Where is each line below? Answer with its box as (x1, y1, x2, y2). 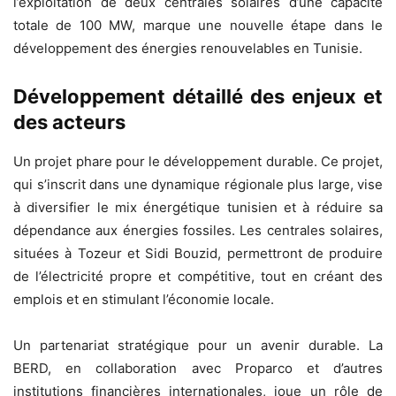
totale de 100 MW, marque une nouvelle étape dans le (13, 16, 383, 34)
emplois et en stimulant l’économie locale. (13, 290, 274, 308)
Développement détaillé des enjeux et (13, 84, 383, 108)
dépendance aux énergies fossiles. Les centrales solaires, (13, 221, 383, 239)
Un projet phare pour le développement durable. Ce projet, (13, 152, 383, 170)
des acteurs (13, 110, 126, 133)
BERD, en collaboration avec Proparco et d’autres (13, 359, 383, 377)
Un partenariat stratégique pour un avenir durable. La (13, 336, 383, 354)
